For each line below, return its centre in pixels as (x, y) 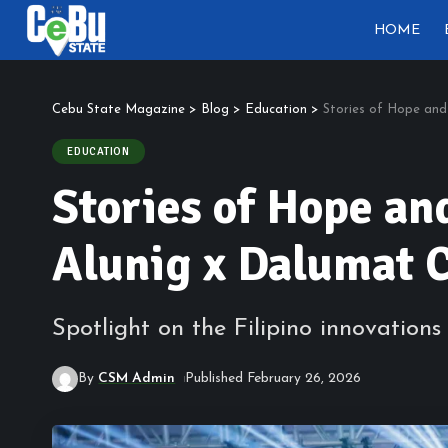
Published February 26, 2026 (272, 379)
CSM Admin (137, 379)
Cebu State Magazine (118, 109)
